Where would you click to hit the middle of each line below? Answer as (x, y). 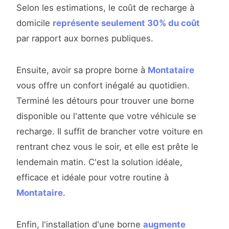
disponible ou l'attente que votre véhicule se (106, 116)
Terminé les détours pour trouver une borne (105, 101)
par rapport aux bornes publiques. (85, 39)
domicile (35, 23)
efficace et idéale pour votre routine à (93, 178)
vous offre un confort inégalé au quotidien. (103, 86)
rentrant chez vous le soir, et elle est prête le (107, 147)
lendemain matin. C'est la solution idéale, (99, 162)
